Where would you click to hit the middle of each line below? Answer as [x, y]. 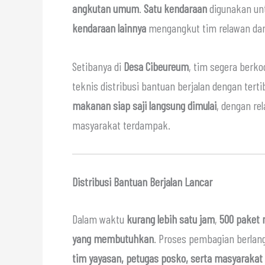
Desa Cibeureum [156, 66]
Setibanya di [98, 66]
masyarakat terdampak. [121, 125]
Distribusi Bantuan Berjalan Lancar [142, 181]
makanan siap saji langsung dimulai [144, 105]
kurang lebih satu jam [171, 219]
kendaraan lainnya [109, 28]
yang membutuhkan [113, 238]
